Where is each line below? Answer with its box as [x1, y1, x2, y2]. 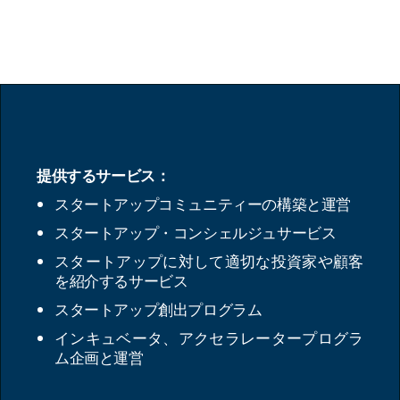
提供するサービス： [37, 164, 171, 185]
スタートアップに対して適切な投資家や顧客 [54, 250, 363, 271]
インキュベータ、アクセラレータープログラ [54, 327, 363, 347]
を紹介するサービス [54, 270, 188, 290]
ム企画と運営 [54, 346, 144, 367]
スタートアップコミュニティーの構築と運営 [54, 193, 352, 213]
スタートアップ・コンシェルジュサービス [54, 221, 337, 242]
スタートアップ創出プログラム [54, 298, 262, 319]
